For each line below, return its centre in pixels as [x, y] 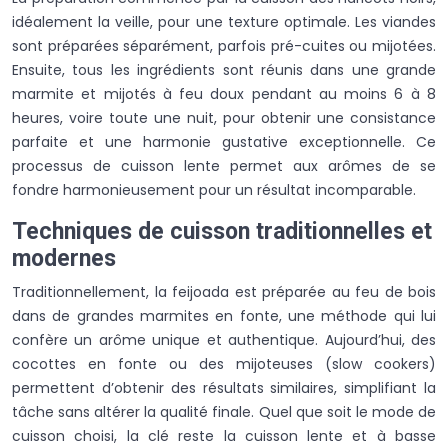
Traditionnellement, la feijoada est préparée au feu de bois [224, 291]
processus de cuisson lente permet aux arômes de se [224, 165]
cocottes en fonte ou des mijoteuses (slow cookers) [224, 363]
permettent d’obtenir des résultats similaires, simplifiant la [224, 387]
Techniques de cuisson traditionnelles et [222, 231]
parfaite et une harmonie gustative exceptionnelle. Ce [224, 141]
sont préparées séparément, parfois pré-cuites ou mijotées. [224, 45]
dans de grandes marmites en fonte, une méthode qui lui [224, 315]
